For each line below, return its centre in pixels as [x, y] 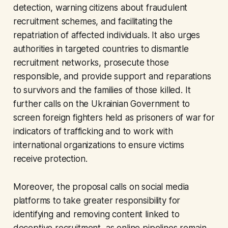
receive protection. [50, 159]
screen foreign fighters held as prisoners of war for [114, 118]
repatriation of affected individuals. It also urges [107, 35]
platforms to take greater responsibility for [97, 201]
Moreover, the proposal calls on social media [101, 187]
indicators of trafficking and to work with [93, 132]
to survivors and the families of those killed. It [102, 90]
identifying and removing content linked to [96, 215]
